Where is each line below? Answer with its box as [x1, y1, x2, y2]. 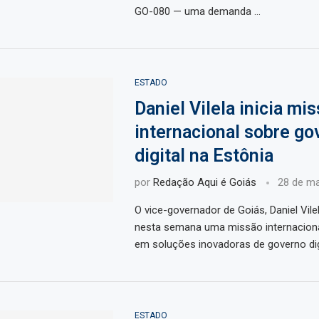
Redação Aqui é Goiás [152, 176, 256, 189]
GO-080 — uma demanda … [134, 5, 261, 19]
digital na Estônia [134, 145, 273, 167]
